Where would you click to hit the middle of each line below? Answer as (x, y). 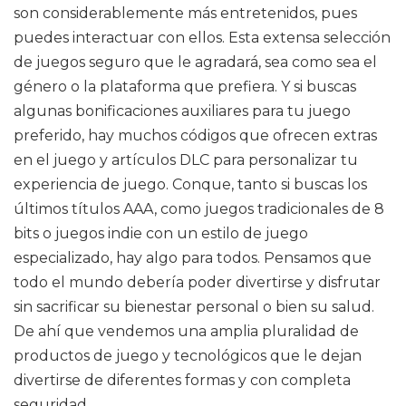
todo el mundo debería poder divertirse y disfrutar (197, 282)
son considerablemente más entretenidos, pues (185, 13)
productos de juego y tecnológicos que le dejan (188, 356)
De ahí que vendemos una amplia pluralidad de (186, 331)
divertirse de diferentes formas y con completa (182, 380)
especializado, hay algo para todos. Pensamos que (193, 258)
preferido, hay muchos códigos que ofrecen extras (195, 135)
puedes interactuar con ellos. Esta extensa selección (202, 38)
